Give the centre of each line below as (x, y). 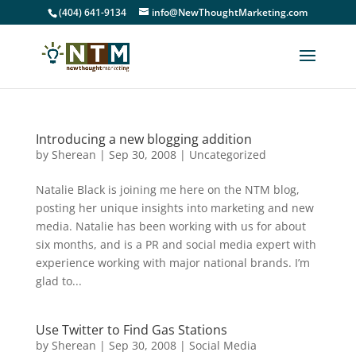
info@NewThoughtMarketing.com (230, 12)
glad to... (58, 281)
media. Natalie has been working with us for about (170, 226)
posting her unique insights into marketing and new (174, 208)
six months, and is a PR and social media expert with (176, 244)
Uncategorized (227, 155)
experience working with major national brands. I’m (172, 263)
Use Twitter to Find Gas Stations (131, 330)
